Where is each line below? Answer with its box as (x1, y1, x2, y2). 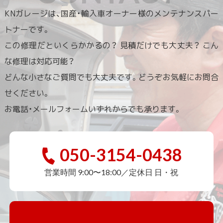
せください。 (4, 87, 50, 99)
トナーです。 (4, 23, 50, 35)
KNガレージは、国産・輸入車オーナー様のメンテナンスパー (4, 7, 219, 19)
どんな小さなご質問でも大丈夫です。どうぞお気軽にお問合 (4, 71, 219, 83)
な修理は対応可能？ (4, 55, 75, 67)
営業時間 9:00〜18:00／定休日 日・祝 (44, 167, 179, 177)
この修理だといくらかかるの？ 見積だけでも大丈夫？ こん (4, 39, 219, 51)
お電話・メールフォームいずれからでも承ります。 (4, 103, 182, 115)
